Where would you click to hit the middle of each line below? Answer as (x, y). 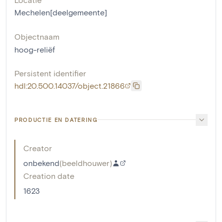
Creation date (49, 175)
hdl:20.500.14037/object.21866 (70, 85)
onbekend (41, 163)
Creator (38, 148)
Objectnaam (37, 36)
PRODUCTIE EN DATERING (56, 119)
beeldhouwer (86, 163)
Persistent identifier (50, 73)
